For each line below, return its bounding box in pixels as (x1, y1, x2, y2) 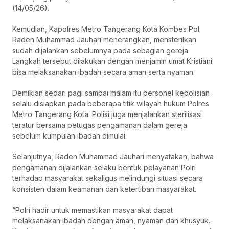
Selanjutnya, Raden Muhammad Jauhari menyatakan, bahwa (12, 152, 214, 162)
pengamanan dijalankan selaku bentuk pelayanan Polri (12, 163, 196, 172)
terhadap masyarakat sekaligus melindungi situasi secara (12, 174, 203, 183)
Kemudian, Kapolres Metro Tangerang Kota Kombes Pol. (12, 25, 201, 34)
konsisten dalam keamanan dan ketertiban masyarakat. (12, 185, 196, 194)
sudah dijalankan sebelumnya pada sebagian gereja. (12, 46, 190, 55)
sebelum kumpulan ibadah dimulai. (12, 131, 127, 141)
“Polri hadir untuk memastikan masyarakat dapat (12, 205, 173, 215)
